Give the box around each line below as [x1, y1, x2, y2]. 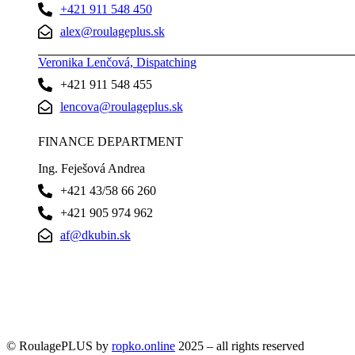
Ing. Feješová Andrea [38, 161, 145, 175]
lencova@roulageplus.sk [59, 99, 183, 113]
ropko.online [112, 338, 175, 353]
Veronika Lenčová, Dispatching [38, 55, 197, 69]
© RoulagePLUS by [6, 338, 112, 353]
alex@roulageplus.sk [59, 24, 165, 38]
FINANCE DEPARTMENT [38, 134, 183, 148]
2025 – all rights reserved [175, 338, 304, 353]
